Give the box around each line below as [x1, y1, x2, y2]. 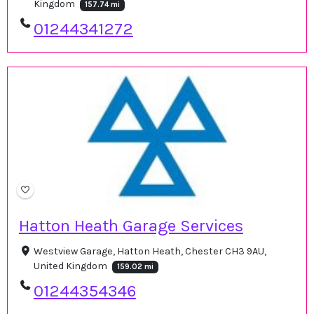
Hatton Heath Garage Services [19, 216, 243, 236]
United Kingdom [33, 260, 109, 273]
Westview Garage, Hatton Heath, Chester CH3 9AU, [33, 245, 266, 258]
